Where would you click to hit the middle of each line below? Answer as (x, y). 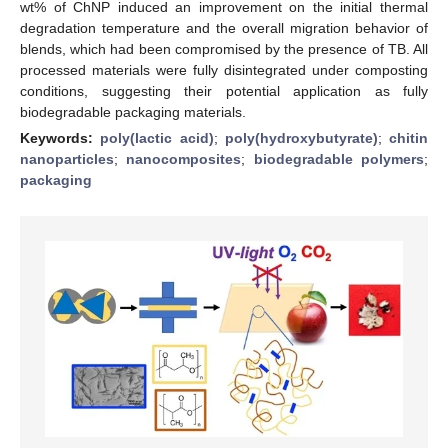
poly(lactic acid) (157, 137)
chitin (408, 137)
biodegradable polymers (339, 158)
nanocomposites (184, 158)
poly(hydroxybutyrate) (301, 137)
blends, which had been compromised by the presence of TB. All (224, 48)
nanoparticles (67, 158)
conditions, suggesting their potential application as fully (224, 90)
